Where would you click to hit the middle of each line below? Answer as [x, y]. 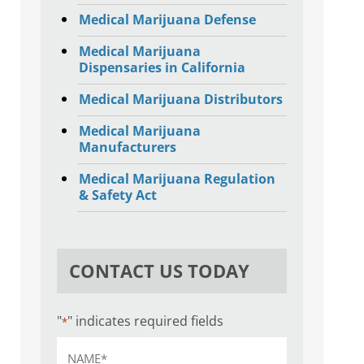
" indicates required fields [145, 321]
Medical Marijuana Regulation [177, 179]
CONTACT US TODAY [159, 271]
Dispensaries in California [162, 68]
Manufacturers [127, 147]
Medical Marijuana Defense [167, 20]
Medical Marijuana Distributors [180, 100]
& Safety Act [117, 195]
